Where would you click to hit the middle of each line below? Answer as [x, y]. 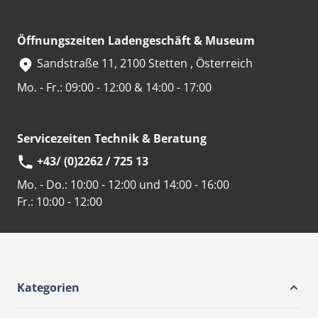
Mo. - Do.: [42, 185]
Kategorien [48, 288]
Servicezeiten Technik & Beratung [112, 138]
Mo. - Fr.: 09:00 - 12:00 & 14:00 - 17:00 [114, 87]
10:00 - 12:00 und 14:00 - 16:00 [150, 185]
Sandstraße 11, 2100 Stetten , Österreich [143, 63]
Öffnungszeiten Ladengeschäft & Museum [136, 40]
